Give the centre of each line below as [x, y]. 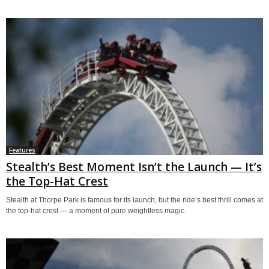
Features [22, 150]
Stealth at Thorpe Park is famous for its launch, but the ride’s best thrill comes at [134, 200]
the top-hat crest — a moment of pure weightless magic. [96, 210]
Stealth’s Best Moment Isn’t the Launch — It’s [134, 167]
